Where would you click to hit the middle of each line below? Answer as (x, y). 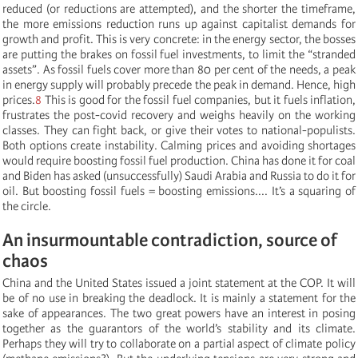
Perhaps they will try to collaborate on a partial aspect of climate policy (179, 343)
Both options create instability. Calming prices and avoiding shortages (179, 145)
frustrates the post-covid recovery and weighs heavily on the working (179, 115)
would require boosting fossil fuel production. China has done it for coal (179, 160)
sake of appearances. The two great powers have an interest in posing (179, 313)
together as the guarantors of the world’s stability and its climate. (179, 328)
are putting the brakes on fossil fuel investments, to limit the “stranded (179, 54)
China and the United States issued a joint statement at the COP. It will (179, 282)
